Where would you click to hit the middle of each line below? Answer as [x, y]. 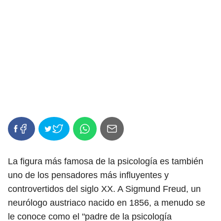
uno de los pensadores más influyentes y [88, 175]
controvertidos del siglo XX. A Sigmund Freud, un [104, 189]
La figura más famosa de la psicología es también [106, 161]
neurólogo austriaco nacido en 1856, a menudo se [107, 203]
